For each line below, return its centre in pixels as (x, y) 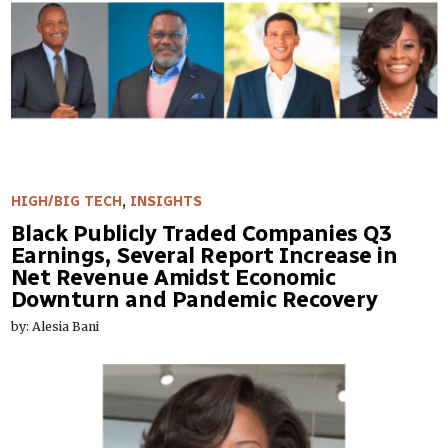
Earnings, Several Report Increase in (204, 255)
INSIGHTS (165, 201)
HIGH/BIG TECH (66, 201)
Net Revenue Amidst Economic (173, 277)
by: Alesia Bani (54, 326)
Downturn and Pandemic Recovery (194, 299)
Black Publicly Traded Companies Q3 (201, 233)
